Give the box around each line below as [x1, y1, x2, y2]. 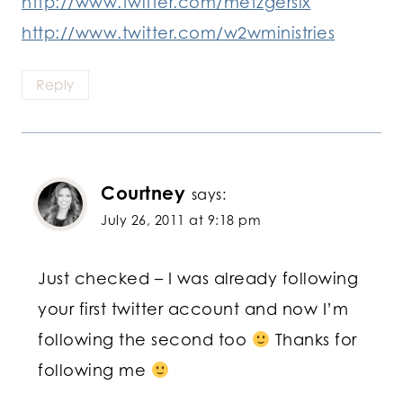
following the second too [38, 329, 252, 350]
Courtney [101, 181, 185, 204]
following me [38, 360, 151, 381]
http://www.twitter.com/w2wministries [22, 22, 335, 42]
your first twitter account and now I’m [38, 299, 348, 319]
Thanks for [270, 329, 357, 350]
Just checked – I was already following [38, 268, 358, 289]
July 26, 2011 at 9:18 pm [101, 211, 261, 228]
